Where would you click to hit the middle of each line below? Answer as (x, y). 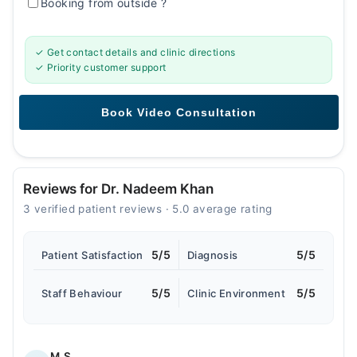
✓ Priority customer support (101, 67)
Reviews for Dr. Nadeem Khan (118, 189)
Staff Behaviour (82, 293)
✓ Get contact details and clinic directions (135, 52)
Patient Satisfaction (92, 255)
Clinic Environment (237, 293)
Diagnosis (213, 255)
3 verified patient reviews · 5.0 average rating (148, 209)
